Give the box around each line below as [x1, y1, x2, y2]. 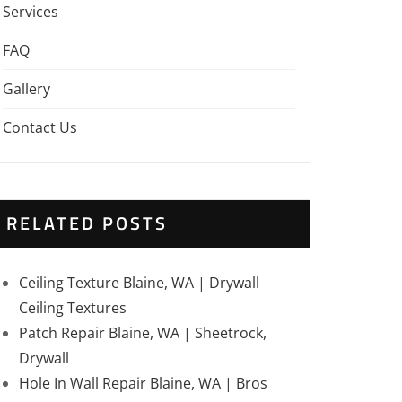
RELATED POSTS [6, 209, 168, 237]
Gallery [3, 79, 50, 99]
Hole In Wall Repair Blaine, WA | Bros [19, 373, 267, 393]
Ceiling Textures [19, 298, 127, 318]
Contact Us [3, 118, 77, 137]
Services [3, 2, 58, 22]
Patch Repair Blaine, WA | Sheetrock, [19, 323, 267, 343]
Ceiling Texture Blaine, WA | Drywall [19, 273, 259, 293]
